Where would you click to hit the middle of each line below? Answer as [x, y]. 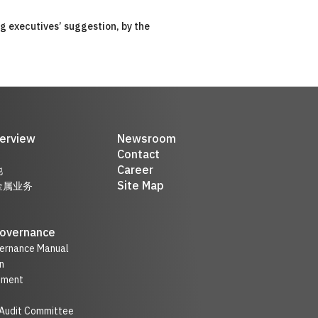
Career [135, 171]
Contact [138, 155]
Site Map [140, 186]
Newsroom [146, 139]
